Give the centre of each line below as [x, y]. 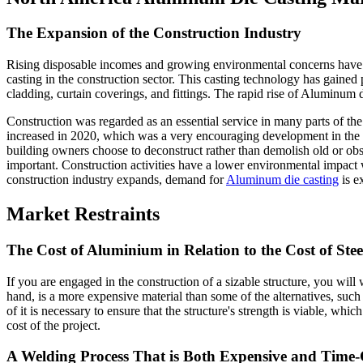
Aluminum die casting [282, 180]
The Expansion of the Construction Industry [154, 33]
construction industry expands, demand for [116, 180]
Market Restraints [83, 214]
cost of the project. [53, 325]
